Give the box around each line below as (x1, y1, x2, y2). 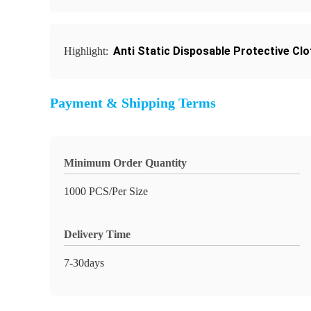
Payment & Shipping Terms (50, 95, 216, 110)
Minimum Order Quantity (64, 157, 187, 169)
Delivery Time (64, 228, 131, 240)
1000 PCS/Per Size (64, 185, 148, 197)
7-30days (64, 257, 104, 269)
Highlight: (64, 45, 111, 57)
